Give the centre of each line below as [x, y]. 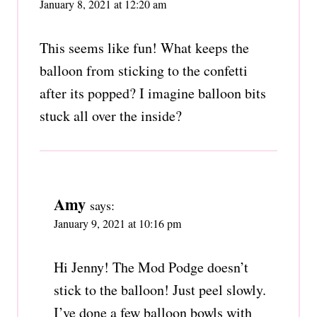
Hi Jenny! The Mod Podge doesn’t [151, 267]
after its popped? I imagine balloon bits [153, 93]
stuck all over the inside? [111, 115]
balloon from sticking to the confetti [144, 70]
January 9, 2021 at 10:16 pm [117, 223]
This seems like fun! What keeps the [144, 47]
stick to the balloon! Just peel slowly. [160, 289]
